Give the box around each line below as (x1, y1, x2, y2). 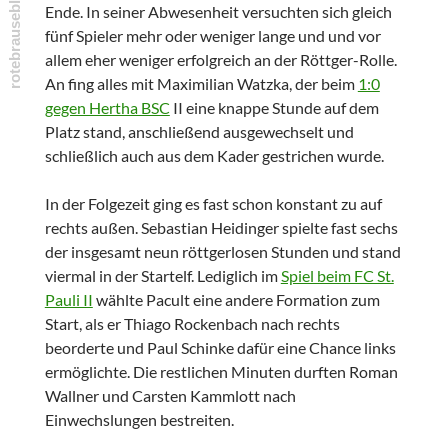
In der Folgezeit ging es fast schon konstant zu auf (44, 194, 382, 214)
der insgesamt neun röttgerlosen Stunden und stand (44, 242, 401, 262)
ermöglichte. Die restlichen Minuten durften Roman (44, 362, 398, 382)
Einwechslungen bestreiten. (44, 410, 234, 430)
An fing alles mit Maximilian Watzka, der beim (44, 74, 358, 94)
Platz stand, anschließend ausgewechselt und (44, 122, 354, 142)
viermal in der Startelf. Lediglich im (44, 266, 281, 286)
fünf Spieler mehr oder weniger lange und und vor (44, 26, 381, 46)
